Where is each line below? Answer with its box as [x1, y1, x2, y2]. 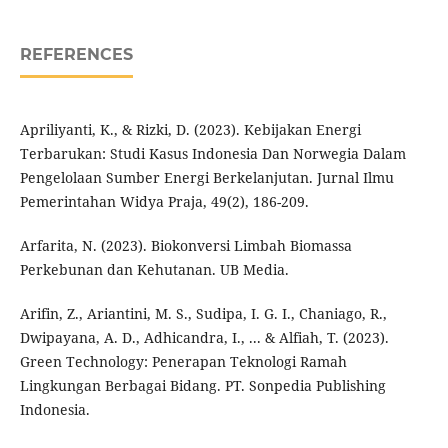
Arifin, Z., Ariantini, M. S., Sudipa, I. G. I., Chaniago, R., [19, 304, 387, 324]
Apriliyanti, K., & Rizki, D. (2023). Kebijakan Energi [19, 120, 361, 140]
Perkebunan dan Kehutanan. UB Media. [19, 260, 289, 280]
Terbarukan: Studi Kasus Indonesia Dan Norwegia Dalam [19, 144, 406, 164]
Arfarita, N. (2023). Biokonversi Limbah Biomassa [19, 236, 352, 256]
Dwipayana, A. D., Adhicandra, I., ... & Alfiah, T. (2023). [19, 328, 389, 348]
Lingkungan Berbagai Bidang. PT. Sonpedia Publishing [19, 376, 386, 396]
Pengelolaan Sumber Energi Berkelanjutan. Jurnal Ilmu [19, 168, 394, 188]
